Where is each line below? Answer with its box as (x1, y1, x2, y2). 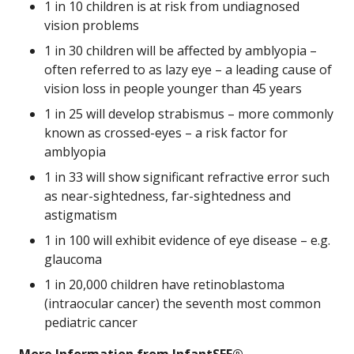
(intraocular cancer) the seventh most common (44, 295, 321, 312)
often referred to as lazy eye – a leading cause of (44, 61, 332, 78)
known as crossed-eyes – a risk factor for (44, 124, 288, 141)
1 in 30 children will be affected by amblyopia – (44, 42, 317, 59)
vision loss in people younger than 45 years (44, 80, 302, 97)
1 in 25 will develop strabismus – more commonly (44, 105, 333, 122)
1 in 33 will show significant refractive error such (44, 168, 330, 186)
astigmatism (44, 206, 117, 224)
